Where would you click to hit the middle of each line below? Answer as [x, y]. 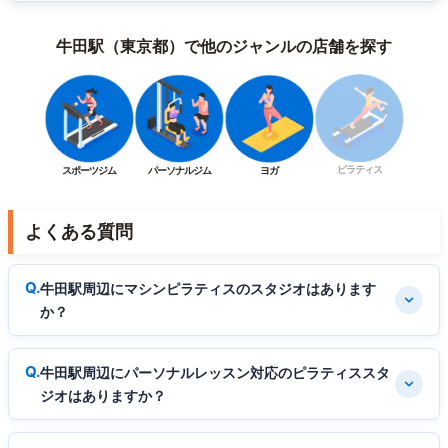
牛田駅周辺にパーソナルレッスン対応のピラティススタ [215, 373]
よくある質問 [79, 232]
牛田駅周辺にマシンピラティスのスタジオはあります [208, 289]
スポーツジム [89, 170]
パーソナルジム [179, 170]
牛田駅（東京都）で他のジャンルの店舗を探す [224, 45]
